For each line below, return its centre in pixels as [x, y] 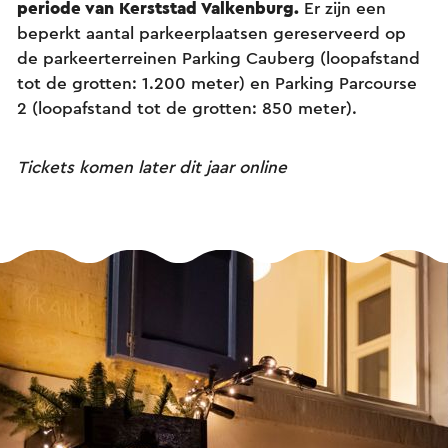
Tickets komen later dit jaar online [152, 167]
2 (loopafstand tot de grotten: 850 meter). [189, 108]
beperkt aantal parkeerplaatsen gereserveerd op [211, 33]
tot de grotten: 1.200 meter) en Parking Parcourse [217, 83]
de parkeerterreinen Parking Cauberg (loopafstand [218, 58]
